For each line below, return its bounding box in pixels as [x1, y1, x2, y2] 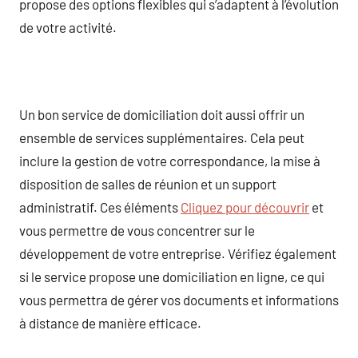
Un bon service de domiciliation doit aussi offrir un [19, 105, 304, 122]
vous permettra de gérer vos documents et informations [19, 291, 339, 308]
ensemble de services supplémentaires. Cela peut [19, 129, 304, 145]
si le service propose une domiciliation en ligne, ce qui [19, 268, 324, 284]
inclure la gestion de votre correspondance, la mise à [19, 152, 320, 169]
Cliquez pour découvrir [181, 198, 309, 215]
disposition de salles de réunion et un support [19, 175, 276, 192]
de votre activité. [19, 18, 117, 35]
